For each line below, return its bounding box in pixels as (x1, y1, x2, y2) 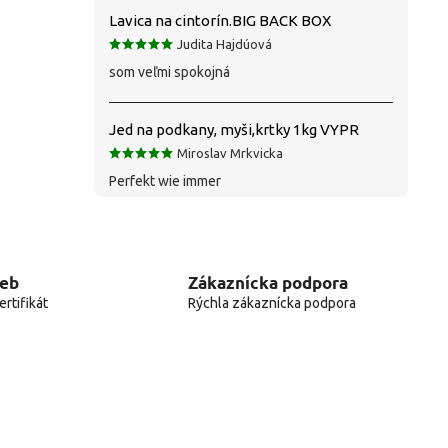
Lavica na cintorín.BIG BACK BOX (109, 11, 331, 29)
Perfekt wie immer (109, 172, 221, 189)
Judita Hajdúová (177, 36, 272, 51)
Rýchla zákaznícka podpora (187, 295, 356, 312)
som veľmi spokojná (109, 63, 230, 80)
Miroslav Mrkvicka (177, 145, 283, 160)
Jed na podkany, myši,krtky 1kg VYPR (109, 120, 359, 138)
